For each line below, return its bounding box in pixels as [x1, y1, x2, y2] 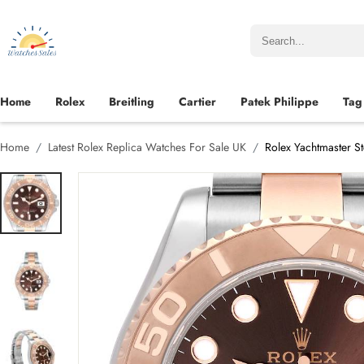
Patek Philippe [240, 93, 318, 110]
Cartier [179, 93, 216, 110]
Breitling [109, 93, 154, 110]
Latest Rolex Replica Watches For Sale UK [48, 139, 246, 155]
